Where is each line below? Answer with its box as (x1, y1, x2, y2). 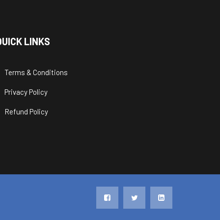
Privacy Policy (4, 87, 48, 96)
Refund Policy (4, 107, 48, 116)
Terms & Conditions (4, 67, 68, 77)
